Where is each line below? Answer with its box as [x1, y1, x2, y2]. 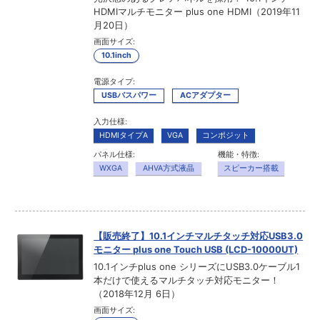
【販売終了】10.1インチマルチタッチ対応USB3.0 [94, 230, 304, 242]
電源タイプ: [94, 77, 136, 87]
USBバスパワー [101, 91, 157, 101]
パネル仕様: [94, 150, 136, 160]
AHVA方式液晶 [143, 164, 195, 174]
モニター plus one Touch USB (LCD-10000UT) [94, 244, 299, 256]
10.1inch [101, 51, 132, 61]
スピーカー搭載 [224, 164, 279, 174]
